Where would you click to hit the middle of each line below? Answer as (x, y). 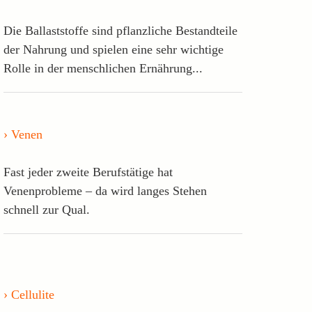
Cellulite (32, 294)
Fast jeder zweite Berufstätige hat (88, 172)
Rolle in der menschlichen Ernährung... (103, 68)
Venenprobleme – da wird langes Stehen (105, 190)
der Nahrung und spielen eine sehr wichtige (113, 49)
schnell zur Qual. (46, 209)
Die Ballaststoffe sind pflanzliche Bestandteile (120, 30)
